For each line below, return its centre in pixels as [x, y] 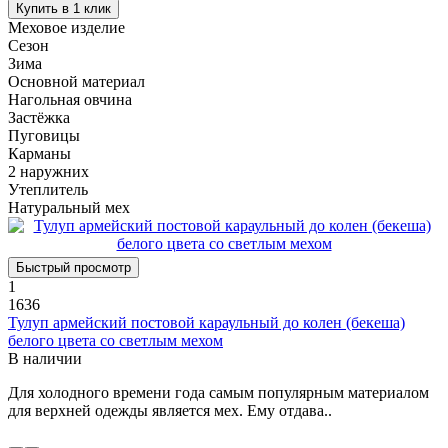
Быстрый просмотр [73, 267]
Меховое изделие [66, 27]
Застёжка [39, 117]
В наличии [45, 358]
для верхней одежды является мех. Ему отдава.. [170, 410]
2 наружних [48, 171]
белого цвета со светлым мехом [115, 340]
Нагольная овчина [70, 99]
